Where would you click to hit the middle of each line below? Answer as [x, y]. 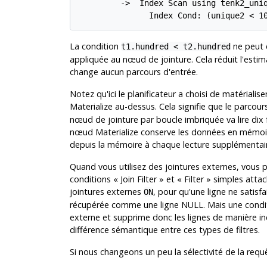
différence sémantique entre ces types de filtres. [164, 229]
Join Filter [138, 179]
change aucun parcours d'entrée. [133, 72]
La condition [95, 46]
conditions [91, 179]
